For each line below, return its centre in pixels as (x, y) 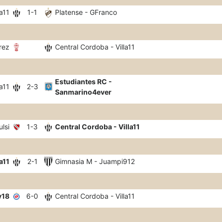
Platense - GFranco (86, 12)
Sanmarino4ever (83, 92)
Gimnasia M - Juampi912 (95, 161)
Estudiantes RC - (83, 82)
